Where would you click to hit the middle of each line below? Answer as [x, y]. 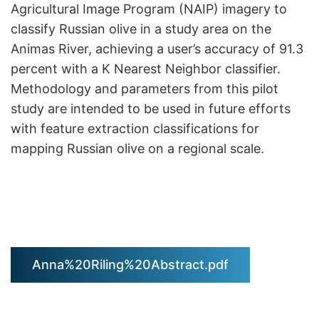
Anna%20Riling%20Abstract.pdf [130, 265]
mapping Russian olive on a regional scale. [137, 148]
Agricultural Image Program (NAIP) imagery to [149, 9]
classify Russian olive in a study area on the [141, 29]
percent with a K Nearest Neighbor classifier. [146, 69]
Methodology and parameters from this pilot [145, 89]
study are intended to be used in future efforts [151, 109]
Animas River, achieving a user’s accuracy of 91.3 [157, 49]
